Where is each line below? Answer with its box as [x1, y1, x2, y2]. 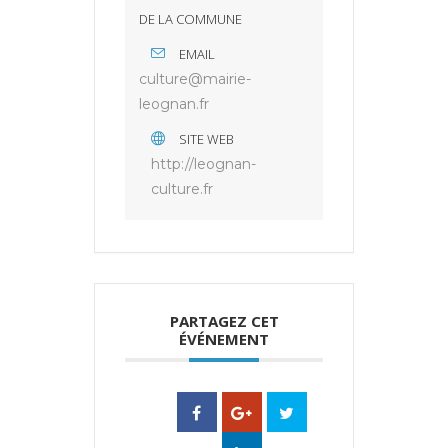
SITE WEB [179, 130, 234, 149]
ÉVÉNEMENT [179, 329, 269, 350]
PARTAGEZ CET [169, 311, 279, 332]
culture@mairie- [139, 70, 251, 89]
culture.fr [151, 180, 213, 199]
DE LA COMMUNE [139, 10, 242, 29]
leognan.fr [139, 95, 209, 114]
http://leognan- [151, 155, 256, 174]
